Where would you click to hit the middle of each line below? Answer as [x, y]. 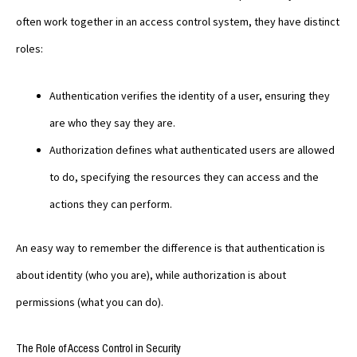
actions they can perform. [111, 204]
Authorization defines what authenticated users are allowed [192, 149]
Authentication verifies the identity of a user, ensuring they [190, 95]
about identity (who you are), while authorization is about [151, 275]
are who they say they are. [112, 122]
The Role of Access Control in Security [98, 349]
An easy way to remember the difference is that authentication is [171, 247]
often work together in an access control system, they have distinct [178, 22]
